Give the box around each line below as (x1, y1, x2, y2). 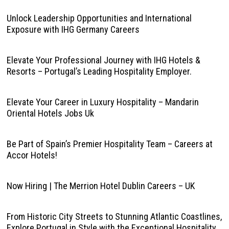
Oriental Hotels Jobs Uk (6, 108, 94, 119)
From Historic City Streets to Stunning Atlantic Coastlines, (6, 211, 222, 222)
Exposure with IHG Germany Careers (6, 24, 140, 35)
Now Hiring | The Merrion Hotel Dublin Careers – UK (6, 180, 195, 191)
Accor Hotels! (6, 150, 57, 161)
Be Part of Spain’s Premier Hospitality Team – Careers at (6, 139, 213, 149)
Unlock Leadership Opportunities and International (6, 13, 192, 24)
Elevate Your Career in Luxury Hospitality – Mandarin (6, 97, 199, 107)
